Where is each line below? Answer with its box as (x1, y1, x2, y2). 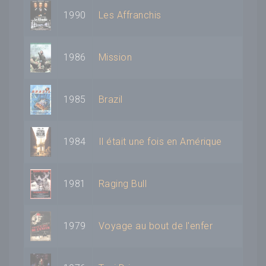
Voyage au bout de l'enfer (99, 220, 213, 232)
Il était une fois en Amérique (99, 135, 222, 147)
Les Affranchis (99, 9, 161, 21)
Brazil (99, 93, 123, 105)
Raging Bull (99, 178, 147, 189)
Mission (99, 51, 132, 63)
